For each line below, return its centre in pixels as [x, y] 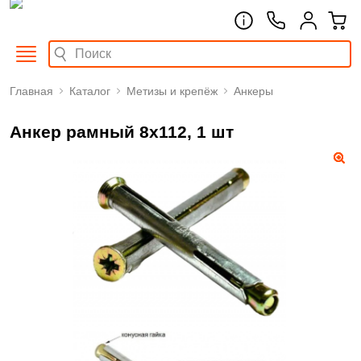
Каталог [90, 91]
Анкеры [253, 91]
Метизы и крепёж [172, 91]
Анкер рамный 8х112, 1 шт [122, 132]
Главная [31, 91]
